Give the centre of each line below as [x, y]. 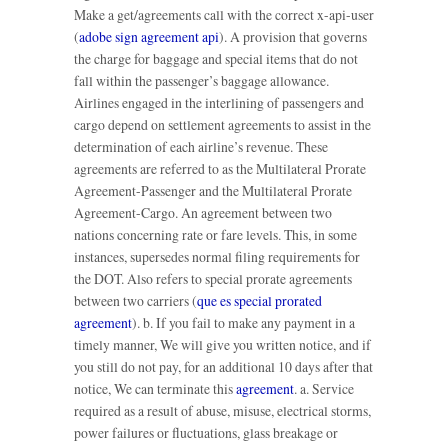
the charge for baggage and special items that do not [216, 58]
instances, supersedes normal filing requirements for [217, 256]
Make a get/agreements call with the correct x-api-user [224, 14]
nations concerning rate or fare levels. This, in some [215, 234]
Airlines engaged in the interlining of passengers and [219, 102]
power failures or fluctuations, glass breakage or [206, 432]
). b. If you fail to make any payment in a [243, 322]
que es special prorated [259, 300]
